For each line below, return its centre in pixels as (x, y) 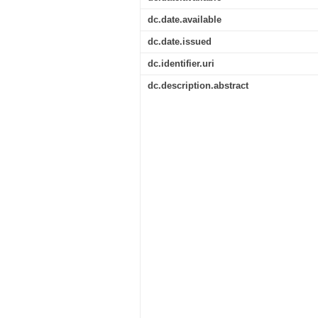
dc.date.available (185, 20)
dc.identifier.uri (181, 64)
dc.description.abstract (198, 86)
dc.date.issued (180, 42)
